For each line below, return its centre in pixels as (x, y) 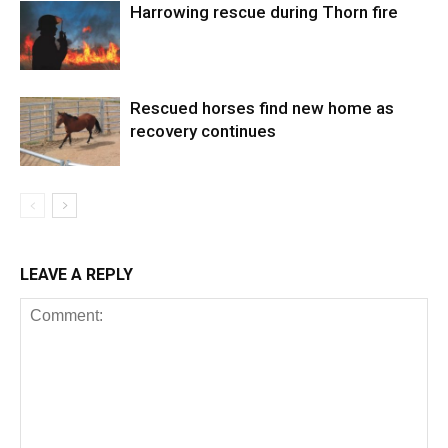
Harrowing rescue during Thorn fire (264, 12)
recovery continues (203, 131)
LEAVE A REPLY (76, 275)
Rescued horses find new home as (262, 108)
